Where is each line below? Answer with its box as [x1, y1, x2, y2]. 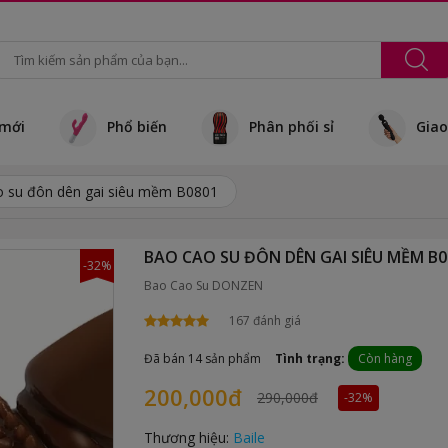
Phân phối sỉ [249, 116, 334, 136]
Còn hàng [358, 350, 412, 368]
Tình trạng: [275, 350, 348, 368]
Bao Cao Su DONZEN [144, 277, 263, 295]
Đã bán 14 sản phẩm [144, 350, 261, 368]
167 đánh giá [229, 312, 301, 330]
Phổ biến [107, 116, 167, 136]
